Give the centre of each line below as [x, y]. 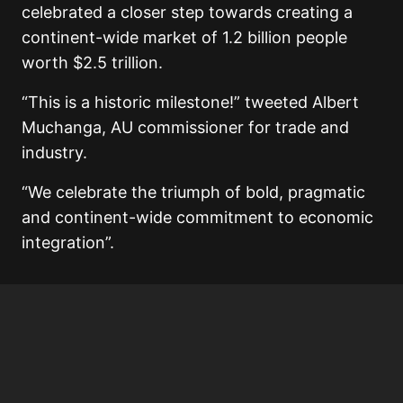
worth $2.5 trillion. [92, 63]
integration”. [68, 243]
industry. [54, 153]
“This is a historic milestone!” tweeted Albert [190, 103]
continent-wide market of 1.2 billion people [184, 38]
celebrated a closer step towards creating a [187, 13]
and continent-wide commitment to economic [197, 218]
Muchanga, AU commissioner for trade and [185, 128]
